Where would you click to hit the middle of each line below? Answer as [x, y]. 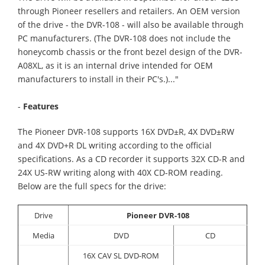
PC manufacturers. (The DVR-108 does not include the [124, 38]
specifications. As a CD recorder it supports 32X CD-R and [131, 159]
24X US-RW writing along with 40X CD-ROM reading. [120, 173]
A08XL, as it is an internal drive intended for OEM [115, 66]
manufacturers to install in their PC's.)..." [98, 79]
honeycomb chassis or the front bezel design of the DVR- [130, 52]
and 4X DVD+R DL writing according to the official [115, 146]
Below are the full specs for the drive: [92, 186]
